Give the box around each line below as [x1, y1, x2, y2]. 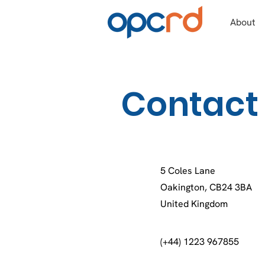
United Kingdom [160, 198, 228, 210]
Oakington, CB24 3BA [160, 181, 252, 193]
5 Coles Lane [160, 164, 215, 177]
